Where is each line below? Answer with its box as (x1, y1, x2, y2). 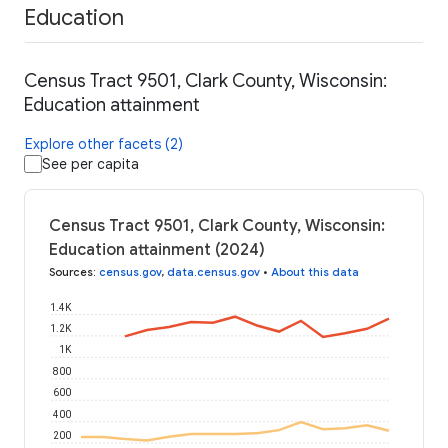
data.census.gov (167, 265, 260, 280)
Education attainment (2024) (49, 240, 265, 261)
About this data (271, 265, 359, 280)
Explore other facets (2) (25, 135, 183, 154)
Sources (49, 265, 93, 280)
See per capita (42, 155, 139, 174)
